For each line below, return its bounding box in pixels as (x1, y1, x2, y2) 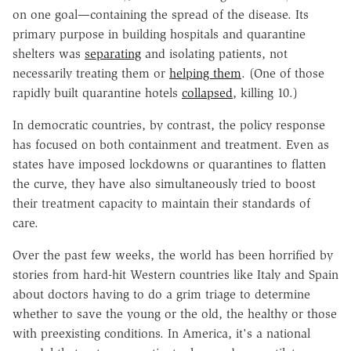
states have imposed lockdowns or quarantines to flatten (13, 156, 326, 172)
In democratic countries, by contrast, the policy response (13, 117, 325, 132)
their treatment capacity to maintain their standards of (13, 195, 310, 211)
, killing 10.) (233, 85, 298, 100)
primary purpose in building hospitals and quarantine (13, 26, 306, 42)
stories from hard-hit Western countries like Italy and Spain (13, 266, 338, 282)
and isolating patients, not (141, 45, 288, 61)
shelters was (13, 45, 85, 61)
